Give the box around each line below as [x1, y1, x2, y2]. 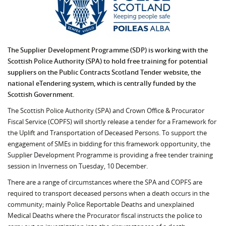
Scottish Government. [8, 90, 75, 99]
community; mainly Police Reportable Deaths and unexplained [8, 200, 194, 209]
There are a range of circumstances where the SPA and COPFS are [8, 178, 202, 187]
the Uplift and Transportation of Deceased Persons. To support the [8, 128, 207, 137]
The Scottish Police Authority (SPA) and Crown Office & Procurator [8, 106, 204, 115]
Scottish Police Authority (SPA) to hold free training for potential [8, 56, 208, 66]
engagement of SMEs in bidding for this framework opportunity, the [8, 139, 210, 148]
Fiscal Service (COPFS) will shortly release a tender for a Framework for [8, 117, 216, 126]
